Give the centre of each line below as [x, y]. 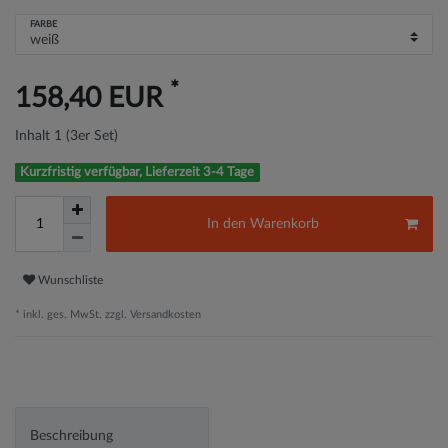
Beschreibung [71, 436]
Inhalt [34, 135]
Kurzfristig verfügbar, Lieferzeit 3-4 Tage [137, 171]
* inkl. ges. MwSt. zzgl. [71, 315]
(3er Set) [92, 135]
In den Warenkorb [263, 223]
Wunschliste [70, 279]
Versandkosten [164, 315]
